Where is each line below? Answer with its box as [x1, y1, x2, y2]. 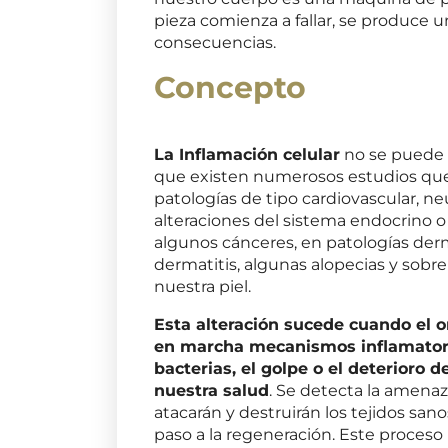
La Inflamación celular [154, 144, 341, 164]
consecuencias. [154, 32, 277, 52]
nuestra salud [154, 380, 270, 400]
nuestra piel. [154, 276, 252, 296]
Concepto [154, 68, 307, 106]
